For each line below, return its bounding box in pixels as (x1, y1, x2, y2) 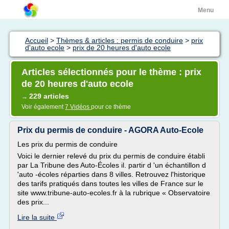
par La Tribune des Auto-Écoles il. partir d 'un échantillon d (17, 161, 206, 169)
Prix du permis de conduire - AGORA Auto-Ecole (17, 126, 203, 134)
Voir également (21, 103, 65, 110)
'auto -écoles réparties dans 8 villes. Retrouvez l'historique (17, 170, 205, 178)
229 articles (29, 92, 69, 100)
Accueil (25, 36, 48, 44)
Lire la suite (17, 213, 57, 221)
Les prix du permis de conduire (17, 140, 118, 148)
